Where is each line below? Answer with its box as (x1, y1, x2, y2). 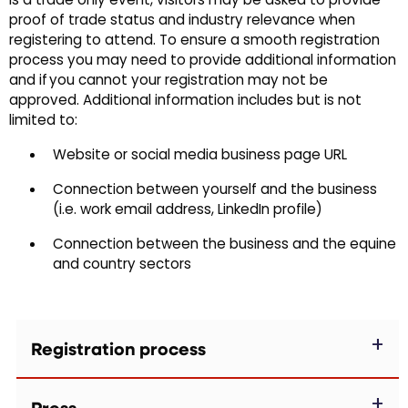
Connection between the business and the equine (53, 234, 396, 257)
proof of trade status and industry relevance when (9, 10, 355, 33)
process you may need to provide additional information (9, 50, 396, 73)
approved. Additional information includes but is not (9, 90, 362, 113)
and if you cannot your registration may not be (9, 70, 328, 93)
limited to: (9, 110, 77, 133)
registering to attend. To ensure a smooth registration (9, 30, 380, 53)
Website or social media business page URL (53, 145, 347, 168)
